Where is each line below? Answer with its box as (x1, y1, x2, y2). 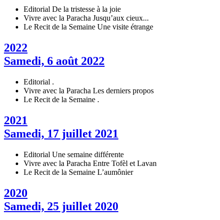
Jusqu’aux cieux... (93, 14, 149, 23)
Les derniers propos (93, 86, 154, 95)
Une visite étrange (97, 23, 153, 31)
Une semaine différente (52, 150, 124, 159)
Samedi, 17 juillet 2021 (4, 127, 118, 140)
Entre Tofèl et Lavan (93, 159, 157, 167)
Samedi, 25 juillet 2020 (4, 199, 118, 213)
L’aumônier (97, 167, 133, 176)
